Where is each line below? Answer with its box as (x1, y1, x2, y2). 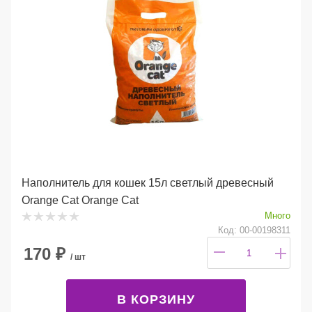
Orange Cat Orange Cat (22, 194, 139, 206)
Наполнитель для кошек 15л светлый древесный (22, 176, 274, 189)
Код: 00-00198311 (218, 224, 290, 235)
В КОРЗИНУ (117, 292, 195, 306)
